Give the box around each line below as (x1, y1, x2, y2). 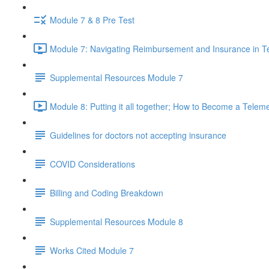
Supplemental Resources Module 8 (50, 215, 183, 228)
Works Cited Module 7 (50, 244, 134, 256)
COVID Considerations (50, 157, 135, 170)
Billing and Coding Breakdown (50, 186, 163, 199)
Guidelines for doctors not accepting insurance (50, 128, 226, 141)
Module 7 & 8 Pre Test (50, 13, 134, 26)
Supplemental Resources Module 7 (50, 71, 183, 83)
